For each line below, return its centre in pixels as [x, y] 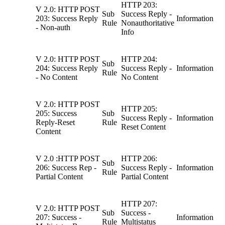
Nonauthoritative [148, 23]
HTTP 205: [139, 109]
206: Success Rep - [66, 168]
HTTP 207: [139, 204]
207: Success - [59, 217]
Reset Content [143, 127]
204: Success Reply [67, 68]
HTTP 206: [139, 159]
